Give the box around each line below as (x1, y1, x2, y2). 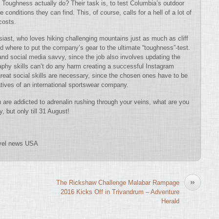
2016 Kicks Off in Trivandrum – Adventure (61, 188, 179, 196)
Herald (161, 197, 179, 205)
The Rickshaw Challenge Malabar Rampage (56, 179, 179, 187)
